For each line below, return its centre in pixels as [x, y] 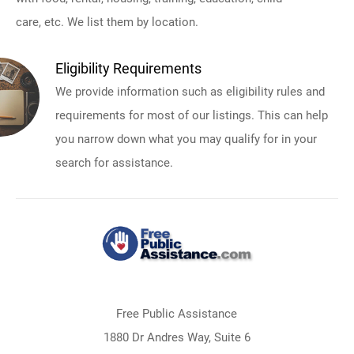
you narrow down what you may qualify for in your [186, 139]
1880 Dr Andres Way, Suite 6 [177, 337]
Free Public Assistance [177, 313]
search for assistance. [114, 162]
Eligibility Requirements [128, 68]
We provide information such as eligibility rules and [190, 91]
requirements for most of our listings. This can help [192, 115]
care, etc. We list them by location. [107, 22]
